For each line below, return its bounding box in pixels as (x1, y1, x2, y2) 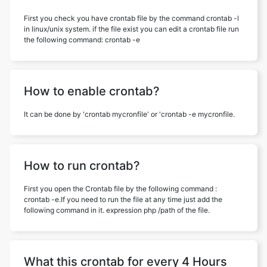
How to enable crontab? (24, 83, 160, 98)
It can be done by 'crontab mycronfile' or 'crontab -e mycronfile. (24, 109, 235, 119)
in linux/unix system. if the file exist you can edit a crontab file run (24, 24, 239, 33)
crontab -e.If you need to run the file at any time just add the (24, 194, 222, 204)
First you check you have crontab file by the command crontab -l (24, 13, 239, 23)
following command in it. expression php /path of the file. (24, 205, 210, 215)
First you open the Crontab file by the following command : (24, 184, 217, 193)
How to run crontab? (24, 158, 140, 173)
